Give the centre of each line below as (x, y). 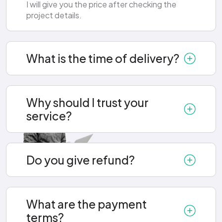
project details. (54, 15)
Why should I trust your (87, 103)
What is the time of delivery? (103, 58)
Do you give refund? (81, 160)
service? (49, 116)
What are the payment (86, 204)
